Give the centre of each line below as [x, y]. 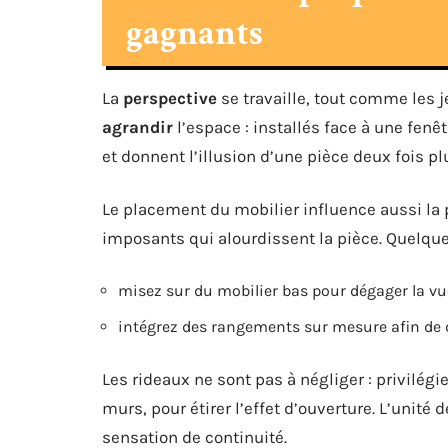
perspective [170, 98]
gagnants [194, 33]
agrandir [137, 127]
